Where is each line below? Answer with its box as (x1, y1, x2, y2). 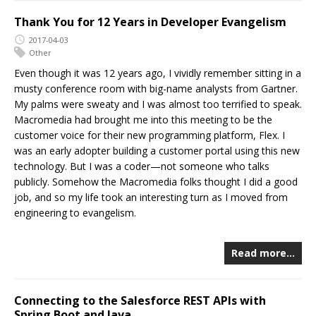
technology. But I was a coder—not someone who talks (14, 159, 269, 173)
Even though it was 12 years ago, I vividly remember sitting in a (14, 66, 301, 80)
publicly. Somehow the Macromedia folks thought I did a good (14, 174, 298, 188)
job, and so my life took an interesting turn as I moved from (14, 190, 288, 204)
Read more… (231, 245, 295, 260)
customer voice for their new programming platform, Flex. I (14, 128, 285, 142)
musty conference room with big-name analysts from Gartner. (14, 81, 298, 95)
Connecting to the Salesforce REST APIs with (14, 292, 266, 308)
